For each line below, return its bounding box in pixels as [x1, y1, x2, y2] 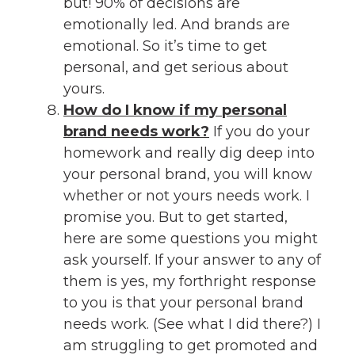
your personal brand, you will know [63, 165, 312, 183]
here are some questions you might [63, 229, 318, 247]
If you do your [209, 122, 310, 140]
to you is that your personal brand [63, 293, 303, 311]
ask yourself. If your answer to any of [63, 250, 321, 269]
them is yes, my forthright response [63, 272, 316, 290]
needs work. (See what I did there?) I [63, 315, 321, 333]
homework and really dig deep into [63, 143, 315, 162]
